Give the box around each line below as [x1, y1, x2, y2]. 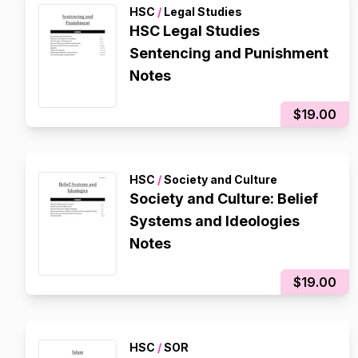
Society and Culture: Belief [129, 190, 318, 207]
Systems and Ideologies [129, 213, 300, 229]
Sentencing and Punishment [129, 45, 328, 62]
